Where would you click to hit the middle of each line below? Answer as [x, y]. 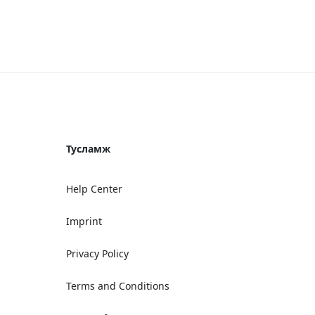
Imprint [84, 221]
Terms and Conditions [117, 286]
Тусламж [88, 149]
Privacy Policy [97, 253]
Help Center [94, 189]
